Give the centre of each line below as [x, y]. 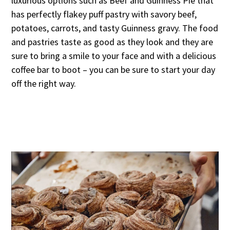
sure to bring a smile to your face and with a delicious [114, 56]
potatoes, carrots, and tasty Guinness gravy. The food [115, 28]
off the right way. [44, 84]
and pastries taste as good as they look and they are [112, 42]
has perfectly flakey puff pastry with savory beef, [104, 14]
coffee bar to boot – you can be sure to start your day [113, 70]
